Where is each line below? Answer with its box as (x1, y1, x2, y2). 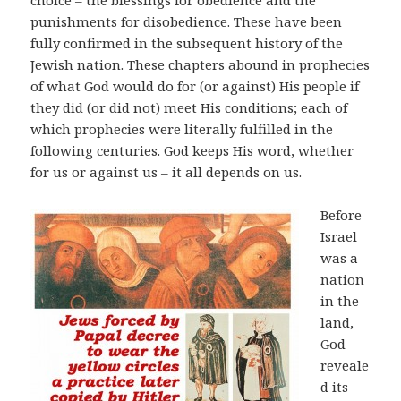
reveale (320, 356, 370, 375)
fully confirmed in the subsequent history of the (30, 34, 344, 53)
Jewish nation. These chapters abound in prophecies (30, 55, 371, 74)
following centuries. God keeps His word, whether (30, 141, 354, 160)
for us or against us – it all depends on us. (30, 163, 303, 182)
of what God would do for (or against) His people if (30, 77, 360, 96)
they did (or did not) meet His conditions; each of (30, 98, 348, 117)
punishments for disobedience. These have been (30, 13, 343, 31)
